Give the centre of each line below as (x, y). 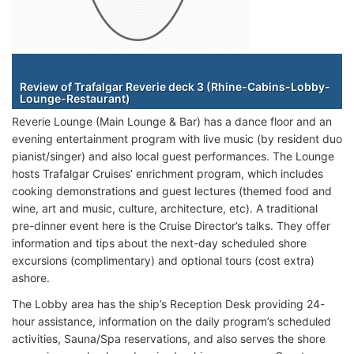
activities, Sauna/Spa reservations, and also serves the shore (169, 338)
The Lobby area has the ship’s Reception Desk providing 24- (168, 303)
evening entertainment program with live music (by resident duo (177, 138)
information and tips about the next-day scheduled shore (159, 243)
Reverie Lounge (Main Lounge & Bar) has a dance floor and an (172, 121)
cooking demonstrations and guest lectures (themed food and (172, 190)
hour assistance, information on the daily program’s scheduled (171, 321)
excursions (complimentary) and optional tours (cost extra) (163, 260)
